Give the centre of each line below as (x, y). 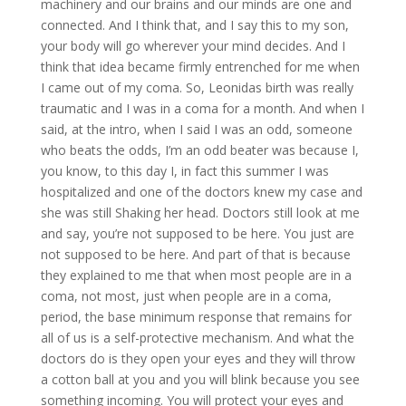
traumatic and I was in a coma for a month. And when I (202, 108)
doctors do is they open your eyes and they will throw (198, 358)
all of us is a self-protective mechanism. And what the (197, 337)
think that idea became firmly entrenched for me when (200, 66)
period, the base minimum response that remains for (196, 316)
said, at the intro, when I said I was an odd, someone (196, 129)
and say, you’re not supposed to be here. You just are (197, 233)
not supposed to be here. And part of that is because (195, 254)
